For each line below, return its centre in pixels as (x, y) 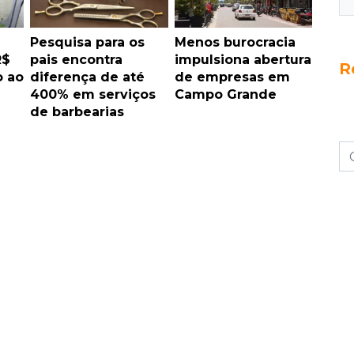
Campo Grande (225, 94)
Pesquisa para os (87, 42)
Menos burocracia (235, 42)
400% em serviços (93, 94)
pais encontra (76, 59)
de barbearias (77, 111)
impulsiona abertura (243, 59)
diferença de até (87, 77)
